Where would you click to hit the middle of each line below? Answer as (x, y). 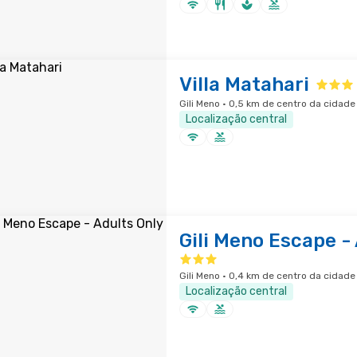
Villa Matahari (244, 84)
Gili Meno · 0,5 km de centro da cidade (267, 104)
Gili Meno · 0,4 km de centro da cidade (267, 276)
